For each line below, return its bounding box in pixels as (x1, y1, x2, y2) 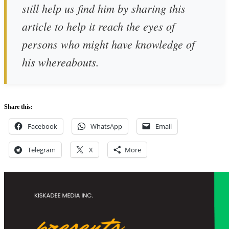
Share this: (4, 103, 33, 111)
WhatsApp (90, 122, 122, 131)
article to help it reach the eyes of (22, 18, 175, 34)
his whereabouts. (22, 54, 99, 70)
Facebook (28, 122, 57, 131)
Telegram (28, 145, 56, 155)
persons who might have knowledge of (22, 36, 195, 52)
